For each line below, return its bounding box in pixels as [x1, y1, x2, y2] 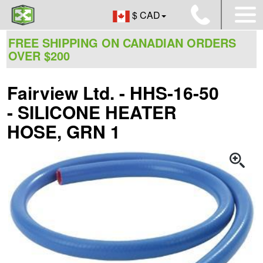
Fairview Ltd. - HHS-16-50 [7, 80, 219, 105]
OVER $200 [8, 47, 70, 64]
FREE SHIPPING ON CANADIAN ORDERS [8, 34, 236, 51]
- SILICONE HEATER [7, 99, 177, 124]
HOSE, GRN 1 [7, 119, 120, 144]
